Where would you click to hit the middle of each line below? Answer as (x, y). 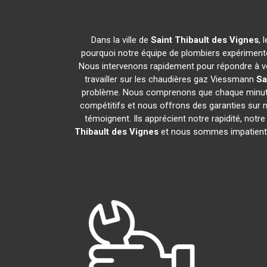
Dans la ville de (121, 40)
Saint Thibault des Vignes (205, 40)
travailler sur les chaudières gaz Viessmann (170, 79)
